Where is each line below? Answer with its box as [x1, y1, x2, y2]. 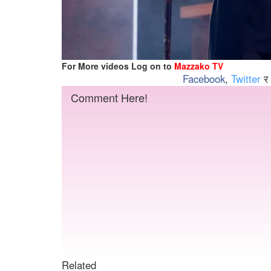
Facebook [183, 71, 225, 86]
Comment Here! [71, 89, 148, 105]
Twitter [231, 71, 261, 86]
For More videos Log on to [62, 59, 174, 72]
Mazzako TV [174, 59, 223, 72]
